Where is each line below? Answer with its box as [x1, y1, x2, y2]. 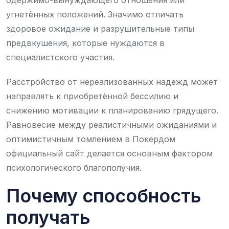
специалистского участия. [6, 52, 114, 62]
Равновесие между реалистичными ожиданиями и [6, 119, 217, 130]
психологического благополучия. [6, 162, 142, 173]
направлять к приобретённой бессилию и [6, 90, 178, 101]
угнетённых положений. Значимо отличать [6, 9, 184, 19]
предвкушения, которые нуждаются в [6, 37, 165, 48]
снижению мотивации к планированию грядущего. [6, 105, 218, 116]
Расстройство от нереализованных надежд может [6, 76, 218, 87]
